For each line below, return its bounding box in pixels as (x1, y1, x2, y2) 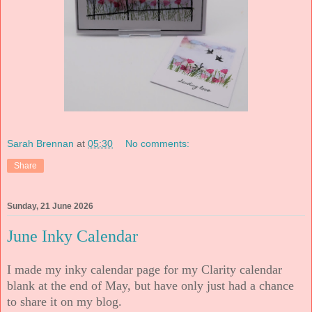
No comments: (125, 138, 190, 150)
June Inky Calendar (7, 226, 138, 245)
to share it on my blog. (7, 295, 122, 309)
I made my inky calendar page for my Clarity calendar (7, 263, 282, 277)
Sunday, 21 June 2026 (7, 201, 93, 211)
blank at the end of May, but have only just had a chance (7, 279, 294, 293)
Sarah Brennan (7, 138, 74, 150)
